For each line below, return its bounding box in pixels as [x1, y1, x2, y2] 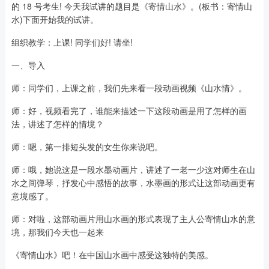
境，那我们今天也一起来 [11, 226, 104, 238]
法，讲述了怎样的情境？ [11, 118, 104, 130]
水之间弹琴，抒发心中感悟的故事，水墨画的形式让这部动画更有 [11, 177, 255, 189]
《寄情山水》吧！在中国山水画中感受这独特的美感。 [11, 249, 213, 261]
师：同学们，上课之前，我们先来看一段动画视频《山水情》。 [11, 82, 247, 94]
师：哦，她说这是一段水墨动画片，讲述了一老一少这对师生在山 [11, 163, 255, 176]
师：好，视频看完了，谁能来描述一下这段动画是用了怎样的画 [11, 104, 247, 117]
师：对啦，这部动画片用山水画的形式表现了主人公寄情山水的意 [11, 213, 255, 225]
